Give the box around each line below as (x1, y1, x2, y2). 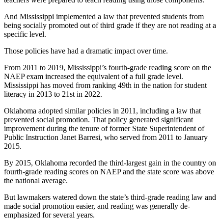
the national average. (4, 176, 68, 185)
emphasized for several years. (4, 210, 95, 219)
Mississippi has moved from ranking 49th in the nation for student (4, 81, 207, 89)
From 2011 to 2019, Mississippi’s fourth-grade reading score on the (4, 63, 211, 72)
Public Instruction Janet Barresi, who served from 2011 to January (4, 133, 208, 141)
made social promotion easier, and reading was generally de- (4, 201, 190, 210)
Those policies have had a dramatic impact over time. (4, 46, 168, 55)
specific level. (4, 29, 46, 38)
